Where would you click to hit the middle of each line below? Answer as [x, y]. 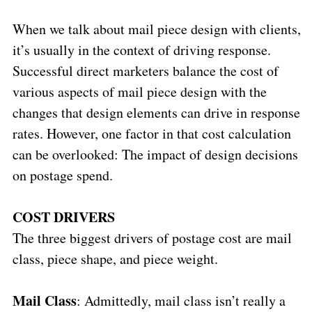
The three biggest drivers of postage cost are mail [152, 237]
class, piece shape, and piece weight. [115, 258]
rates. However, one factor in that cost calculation [151, 133]
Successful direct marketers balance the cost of [145, 70]
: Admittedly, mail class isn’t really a [181, 300]
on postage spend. [62, 175]
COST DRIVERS [63, 217]
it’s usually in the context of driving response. [141, 49]
